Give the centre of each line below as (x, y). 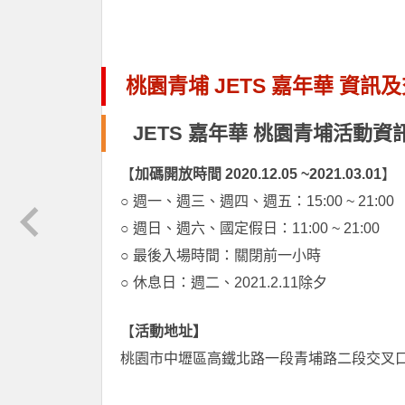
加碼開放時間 (178, 174)
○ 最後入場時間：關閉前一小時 (221, 255)
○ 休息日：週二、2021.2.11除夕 (224, 282)
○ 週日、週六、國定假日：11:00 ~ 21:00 (250, 228)
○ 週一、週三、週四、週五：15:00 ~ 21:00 (257, 201)
